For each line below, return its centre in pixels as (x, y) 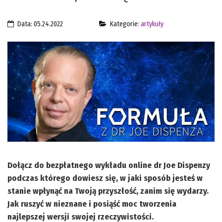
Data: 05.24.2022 (39, 24)
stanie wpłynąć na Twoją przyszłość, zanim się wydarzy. (108, 191)
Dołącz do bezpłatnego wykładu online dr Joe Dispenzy (109, 165)
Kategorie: (125, 24)
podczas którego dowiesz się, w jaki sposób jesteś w (105, 178)
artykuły (152, 24)
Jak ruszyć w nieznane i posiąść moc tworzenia (92, 204)
